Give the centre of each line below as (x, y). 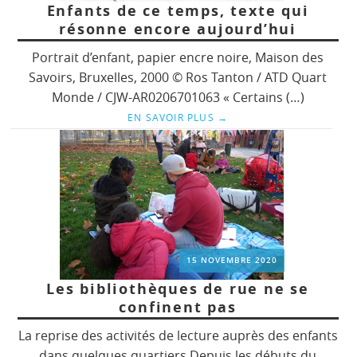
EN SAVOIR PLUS (172, 118)
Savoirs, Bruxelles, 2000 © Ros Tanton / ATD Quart (178, 78)
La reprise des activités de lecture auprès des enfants (178, 336)
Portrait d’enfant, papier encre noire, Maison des (178, 58)
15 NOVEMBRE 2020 (232, 261)
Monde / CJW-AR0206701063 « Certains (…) (178, 98)
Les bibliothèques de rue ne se (178, 289)
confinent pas (178, 308)
